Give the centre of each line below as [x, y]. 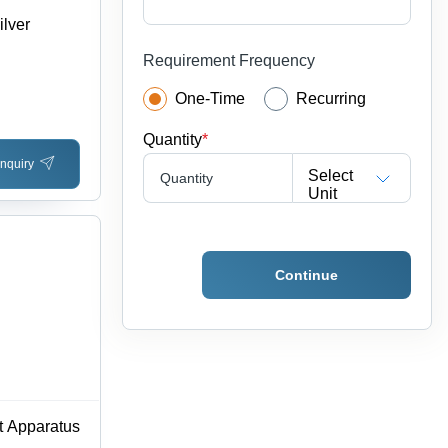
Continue [306, 275]
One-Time [210, 99]
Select [331, 175]
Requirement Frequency [229, 61]
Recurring [331, 99]
